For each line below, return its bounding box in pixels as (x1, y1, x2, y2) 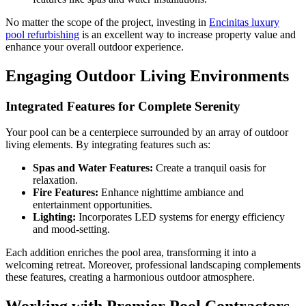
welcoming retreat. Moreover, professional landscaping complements (5, 259, 301, 271)
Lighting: (33, 211, 76, 223)
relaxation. (33, 174, 78, 186)
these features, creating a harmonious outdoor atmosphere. (5, 271, 255, 283)
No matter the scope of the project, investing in (5, 16, 209, 28)
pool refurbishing (5, 28, 79, 40)
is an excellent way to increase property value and (79, 28, 296, 40)
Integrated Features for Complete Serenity (5, 98, 240, 113)
